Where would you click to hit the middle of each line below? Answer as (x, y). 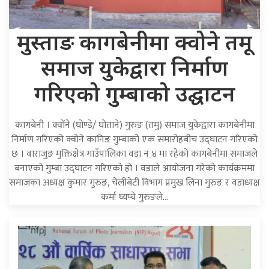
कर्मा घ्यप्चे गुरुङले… (134, 197)
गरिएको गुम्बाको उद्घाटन (134, 93)
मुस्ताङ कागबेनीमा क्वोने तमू (134, 41)
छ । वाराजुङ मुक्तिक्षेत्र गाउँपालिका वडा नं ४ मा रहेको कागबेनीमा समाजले (134, 154)
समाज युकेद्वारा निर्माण (134, 67)
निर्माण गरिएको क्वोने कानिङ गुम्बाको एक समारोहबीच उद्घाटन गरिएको (134, 139)
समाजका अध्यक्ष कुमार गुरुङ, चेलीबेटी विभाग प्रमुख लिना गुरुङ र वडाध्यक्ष (134, 183)
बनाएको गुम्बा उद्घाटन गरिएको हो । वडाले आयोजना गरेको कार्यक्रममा (134, 168)
